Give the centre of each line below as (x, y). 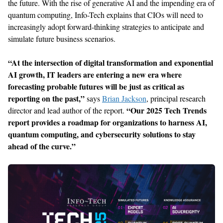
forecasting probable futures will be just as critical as (96, 86)
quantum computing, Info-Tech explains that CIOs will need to (106, 14)
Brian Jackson (124, 98)
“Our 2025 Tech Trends (167, 110)
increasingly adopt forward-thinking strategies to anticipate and (106, 26)
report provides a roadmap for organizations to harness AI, (108, 122)
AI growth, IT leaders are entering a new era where (95, 74)
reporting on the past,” (46, 98)
